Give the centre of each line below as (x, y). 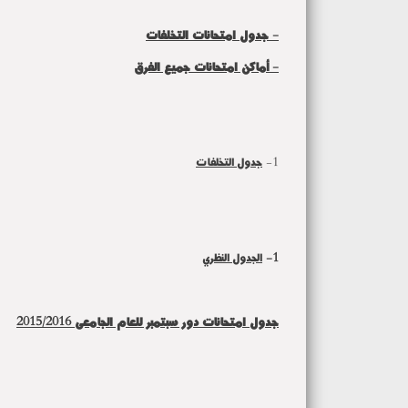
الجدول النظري (232, 257)
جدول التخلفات (229, 162)
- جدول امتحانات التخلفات (212, 34)
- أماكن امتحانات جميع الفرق (206, 66)
